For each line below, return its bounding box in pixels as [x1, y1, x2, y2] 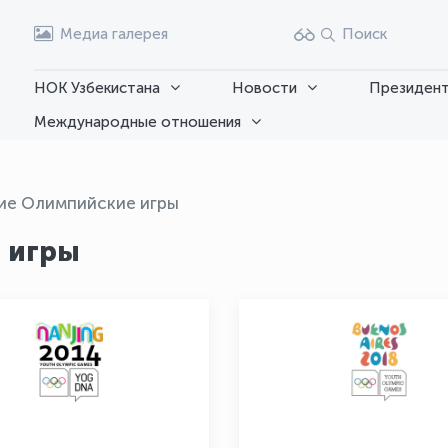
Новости [231, 78, 297, 97]
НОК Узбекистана [34, 78, 160, 97]
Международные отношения [34, 113, 241, 132]
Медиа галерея [60, 25, 168, 43]
